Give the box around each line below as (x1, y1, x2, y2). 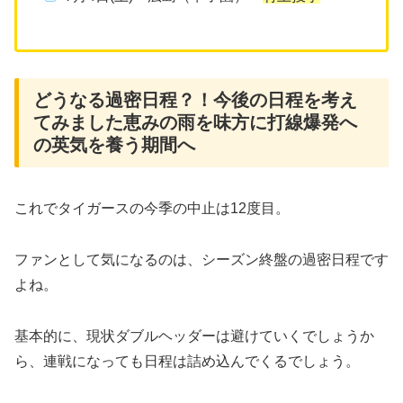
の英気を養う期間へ (33, 134, 195, 155)
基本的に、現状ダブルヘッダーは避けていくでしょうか (14, 327, 374, 344)
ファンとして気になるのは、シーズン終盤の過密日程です (14, 251, 389, 267)
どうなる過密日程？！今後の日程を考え (33, 89, 357, 110)
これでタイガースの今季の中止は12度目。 (14, 201, 290, 217)
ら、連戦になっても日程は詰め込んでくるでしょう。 (14, 353, 360, 369)
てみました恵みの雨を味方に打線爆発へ (33, 112, 357, 132)
